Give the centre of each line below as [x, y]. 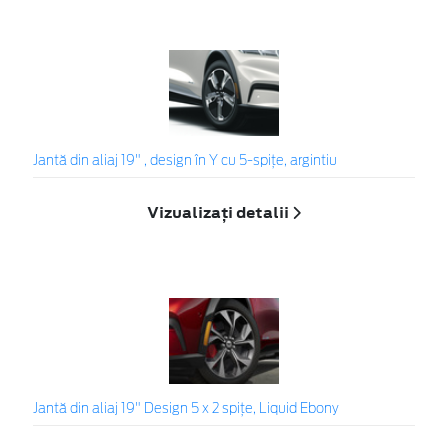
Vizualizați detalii [219, 212]
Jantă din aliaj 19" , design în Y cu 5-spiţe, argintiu [185, 162]
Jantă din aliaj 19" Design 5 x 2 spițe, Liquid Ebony [186, 409]
